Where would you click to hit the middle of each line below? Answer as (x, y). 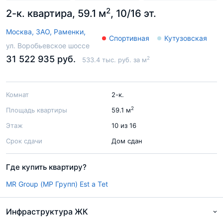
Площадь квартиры (37, 110)
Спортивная (129, 38)
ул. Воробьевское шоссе (48, 46)
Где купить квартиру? (46, 167)
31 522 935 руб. (41, 59)
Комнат (17, 95)
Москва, (21, 32)
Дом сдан (127, 141)
